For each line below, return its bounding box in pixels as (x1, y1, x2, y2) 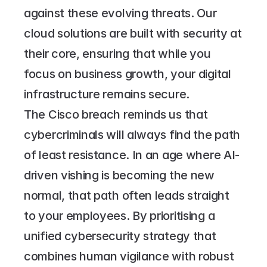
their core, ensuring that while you (24, 46, 211, 61)
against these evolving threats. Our (24, 6, 217, 20)
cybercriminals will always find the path (24, 128, 241, 142)
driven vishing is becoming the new (24, 168, 215, 182)
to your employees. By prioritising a (24, 209, 215, 223)
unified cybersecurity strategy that (24, 229, 216, 243)
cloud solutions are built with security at (24, 26, 242, 41)
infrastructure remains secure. (24, 87, 190, 101)
